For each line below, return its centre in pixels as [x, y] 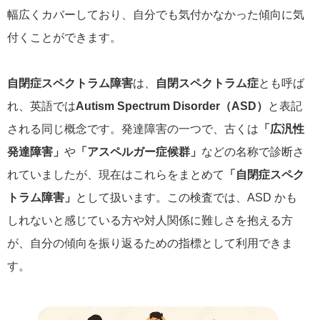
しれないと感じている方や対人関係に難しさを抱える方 [150, 220]
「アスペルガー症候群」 [139, 152]
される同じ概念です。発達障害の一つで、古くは [133, 129]
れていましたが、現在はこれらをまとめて [116, 175]
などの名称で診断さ [253, 152]
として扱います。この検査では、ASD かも [186, 197]
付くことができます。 [64, 37]
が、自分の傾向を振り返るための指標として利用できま [150, 243]
